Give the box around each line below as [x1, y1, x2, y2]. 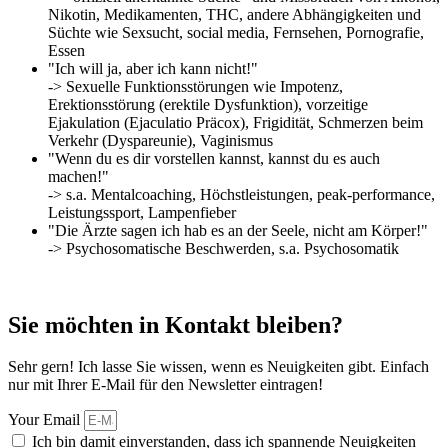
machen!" [48, 167, 109, 185]
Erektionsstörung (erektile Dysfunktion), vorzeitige [48, 95, 368, 113]
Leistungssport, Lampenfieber [48, 203, 236, 221]
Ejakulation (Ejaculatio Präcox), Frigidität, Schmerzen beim [48, 113, 423, 131]
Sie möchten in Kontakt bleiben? [8, 311, 343, 338]
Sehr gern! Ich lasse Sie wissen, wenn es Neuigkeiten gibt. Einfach [8, 358, 429, 376]
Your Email [8, 411, 84, 429]
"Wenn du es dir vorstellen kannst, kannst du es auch [48, 149, 380, 167]
